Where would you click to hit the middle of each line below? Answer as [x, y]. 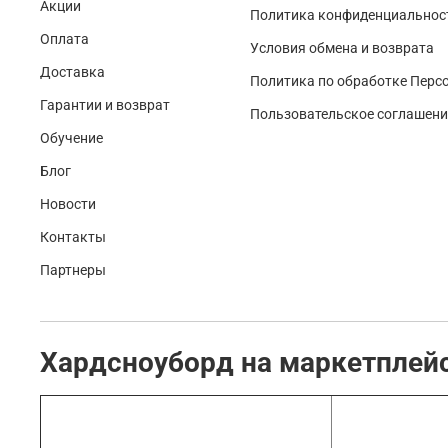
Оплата [64, 40]
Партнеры [73, 271]
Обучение [71, 139]
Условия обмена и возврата [342, 49]
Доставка [72, 73]
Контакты [73, 238]
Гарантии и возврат [105, 106]
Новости [68, 205]
